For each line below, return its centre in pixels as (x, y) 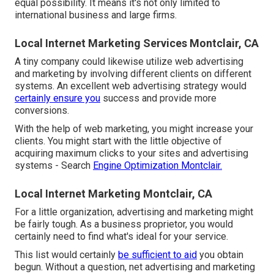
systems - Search (54, 166)
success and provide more (158, 98)
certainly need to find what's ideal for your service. (121, 237)
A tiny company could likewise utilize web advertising (129, 62)
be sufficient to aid (157, 255)
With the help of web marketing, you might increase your (134, 129)
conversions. (42, 111)
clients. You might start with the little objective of (118, 141)
